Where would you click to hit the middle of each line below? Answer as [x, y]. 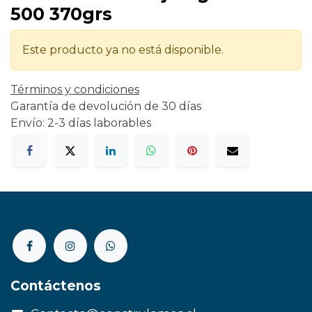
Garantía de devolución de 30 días [106, 106]
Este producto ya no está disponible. [123, 50]
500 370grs [61, 14]
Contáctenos [56, 286]
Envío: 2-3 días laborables [81, 123]
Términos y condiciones [75, 89]
